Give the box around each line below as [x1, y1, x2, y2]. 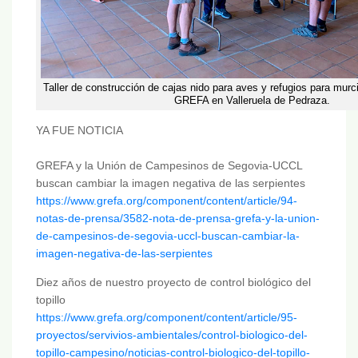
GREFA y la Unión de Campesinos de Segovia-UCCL [36, 159, 302, 173]
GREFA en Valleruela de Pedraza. [173, 94, 330, 107]
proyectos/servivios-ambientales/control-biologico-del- [36, 328, 308, 342]
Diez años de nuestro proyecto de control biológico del [36, 276, 311, 289]
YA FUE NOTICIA [36, 124, 123, 137]
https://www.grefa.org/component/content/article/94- [36, 194, 297, 208]
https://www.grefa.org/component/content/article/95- [36, 311, 297, 324]
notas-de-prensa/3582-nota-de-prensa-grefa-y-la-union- [36, 212, 320, 225]
